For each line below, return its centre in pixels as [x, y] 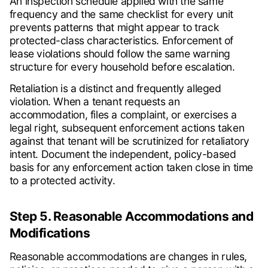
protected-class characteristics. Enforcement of [121, 41]
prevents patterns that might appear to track [114, 28]
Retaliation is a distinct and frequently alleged [115, 89]
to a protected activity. [62, 181]
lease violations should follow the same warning [120, 54]
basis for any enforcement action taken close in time [131, 167]
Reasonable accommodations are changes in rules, [128, 257]
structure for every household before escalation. [122, 67]
